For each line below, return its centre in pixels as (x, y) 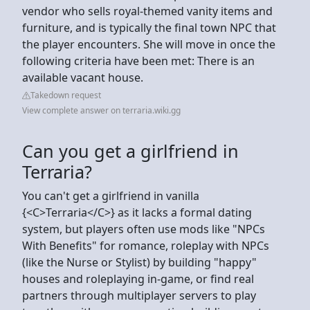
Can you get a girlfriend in (130, 151)
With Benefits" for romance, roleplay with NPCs (146, 245)
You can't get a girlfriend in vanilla (111, 195)
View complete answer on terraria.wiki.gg (101, 110)
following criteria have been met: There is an (138, 61)
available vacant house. (83, 77)
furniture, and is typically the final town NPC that (149, 27)
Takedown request (66, 95)
